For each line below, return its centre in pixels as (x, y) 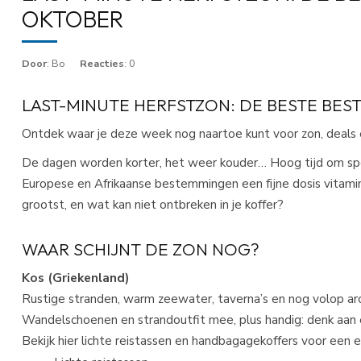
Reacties (102, 63)
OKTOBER (73, 19)
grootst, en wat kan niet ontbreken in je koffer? (153, 204)
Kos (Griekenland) (75, 277)
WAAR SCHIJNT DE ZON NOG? (141, 249)
